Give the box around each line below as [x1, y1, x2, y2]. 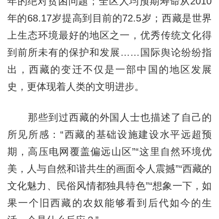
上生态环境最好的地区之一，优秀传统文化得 [7, 29, 212, 41]
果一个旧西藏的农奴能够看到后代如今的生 [7, 197, 212, 208]
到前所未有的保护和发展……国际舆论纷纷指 [7, 46, 212, 58]
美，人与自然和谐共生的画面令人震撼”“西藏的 [7, 163, 212, 174]
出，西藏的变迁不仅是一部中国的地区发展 [7, 64, 212, 75]
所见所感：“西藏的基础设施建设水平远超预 [7, 129, 212, 140]
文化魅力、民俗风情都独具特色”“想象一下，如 [7, 180, 212, 191]
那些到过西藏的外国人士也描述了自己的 [7, 111, 212, 123]
